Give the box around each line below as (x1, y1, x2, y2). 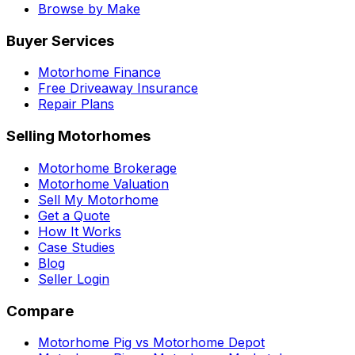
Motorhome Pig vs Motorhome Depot (38, 334, 265, 351)
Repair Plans (38, 96, 114, 113)
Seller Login (38, 270, 109, 287)
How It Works (38, 223, 121, 239)
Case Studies (38, 239, 115, 255)
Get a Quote (38, 207, 110, 223)
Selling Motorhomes (6, 127, 151, 146)
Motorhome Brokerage (38, 159, 177, 176)
